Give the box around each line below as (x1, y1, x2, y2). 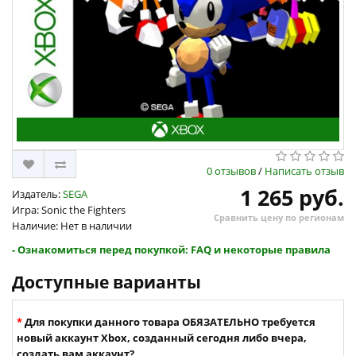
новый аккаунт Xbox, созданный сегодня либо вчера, (17, 331, 307, 346)
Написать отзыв (265, 164, 344, 179)
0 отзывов (207, 164, 256, 179)
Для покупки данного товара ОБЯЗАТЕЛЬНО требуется (25, 315, 315, 330)
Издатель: (12, 187, 63, 202)
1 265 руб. (240, 183, 344, 213)
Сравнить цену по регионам (214, 211, 344, 224)
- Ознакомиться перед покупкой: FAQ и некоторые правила (12, 242, 331, 257)
